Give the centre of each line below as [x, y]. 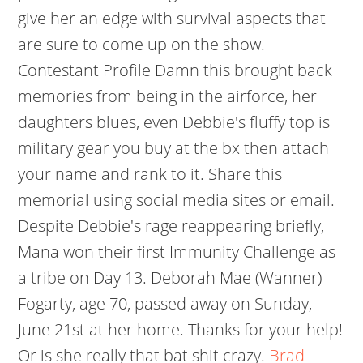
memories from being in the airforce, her [168, 96]
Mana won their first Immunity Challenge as [177, 252]
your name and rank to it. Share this [150, 174]
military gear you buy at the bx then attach [174, 148]
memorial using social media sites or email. [177, 200]
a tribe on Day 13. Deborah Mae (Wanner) [170, 278]
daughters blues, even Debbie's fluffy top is [174, 122]
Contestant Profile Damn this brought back [175, 70]
